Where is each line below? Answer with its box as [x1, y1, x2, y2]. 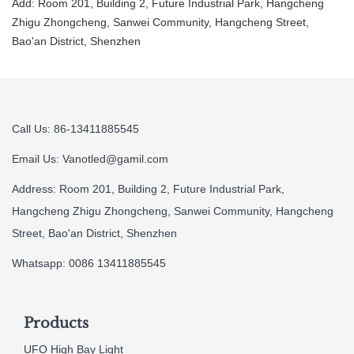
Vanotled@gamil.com [62, 152, 168, 165]
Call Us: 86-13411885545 [12, 122, 139, 135]
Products [24, 314, 88, 332]
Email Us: [12, 152, 62, 165]
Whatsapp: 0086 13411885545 [12, 256, 166, 269]
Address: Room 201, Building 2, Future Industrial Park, [12, 182, 284, 195]
